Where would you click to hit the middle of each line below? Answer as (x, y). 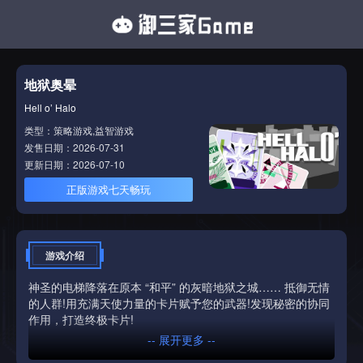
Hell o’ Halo (50, 107)
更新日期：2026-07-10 (75, 164)
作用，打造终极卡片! (81, 319)
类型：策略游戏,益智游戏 (79, 130)
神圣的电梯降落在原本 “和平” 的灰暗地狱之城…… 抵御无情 (179, 287)
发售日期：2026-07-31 (75, 147)
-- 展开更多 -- (181, 340)
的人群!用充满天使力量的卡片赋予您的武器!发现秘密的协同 (179, 303)
